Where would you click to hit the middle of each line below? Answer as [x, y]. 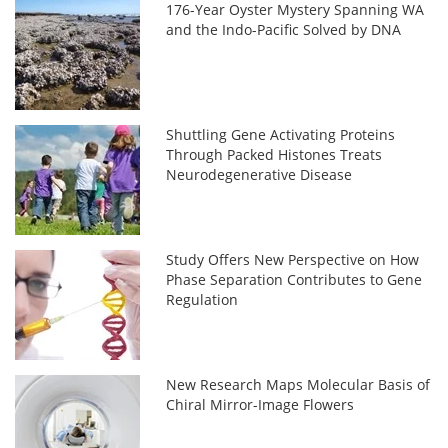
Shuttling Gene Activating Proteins [281, 134]
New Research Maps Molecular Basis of [298, 384]
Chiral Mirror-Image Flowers [260, 404]
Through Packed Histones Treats [274, 154]
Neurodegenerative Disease [259, 174]
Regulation [202, 299]
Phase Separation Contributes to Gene [294, 279]
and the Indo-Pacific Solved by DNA [284, 29]
